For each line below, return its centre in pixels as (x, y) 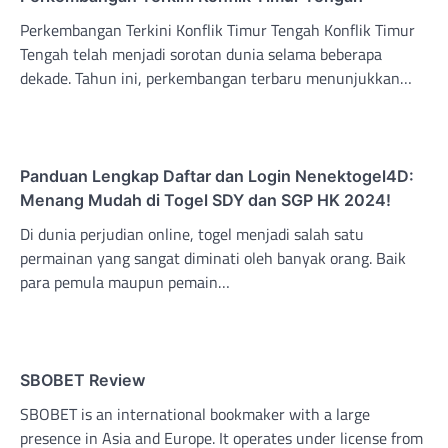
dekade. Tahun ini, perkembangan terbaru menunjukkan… (216, 78)
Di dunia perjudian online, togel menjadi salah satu (192, 234)
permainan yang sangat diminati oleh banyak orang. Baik (213, 258)
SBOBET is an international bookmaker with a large (195, 414)
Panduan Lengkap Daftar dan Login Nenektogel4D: (217, 176)
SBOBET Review (82, 380)
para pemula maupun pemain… (125, 282)
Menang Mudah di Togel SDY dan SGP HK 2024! (205, 200)
